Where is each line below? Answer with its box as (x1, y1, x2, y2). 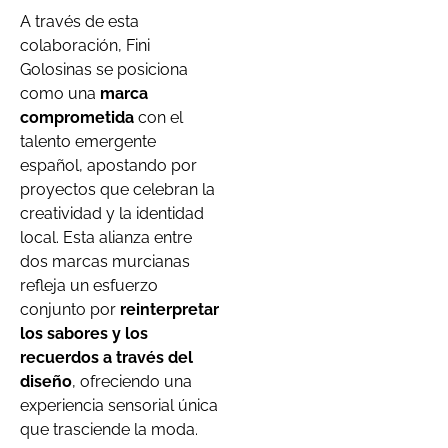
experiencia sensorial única (20, 395, 218, 415)
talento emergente (20, 131, 156, 151)
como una (20, 83, 100, 103)
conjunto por (20, 299, 120, 319)
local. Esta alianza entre (20, 227, 192, 247)
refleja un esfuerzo (20, 275, 158, 295)
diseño (20, 371, 72, 391)
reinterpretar (120, 299, 219, 319)
